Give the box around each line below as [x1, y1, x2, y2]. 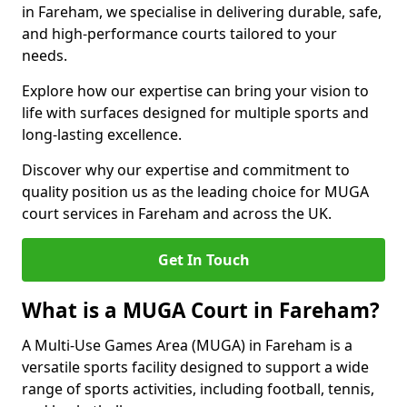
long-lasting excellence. [22, 124, 182, 144]
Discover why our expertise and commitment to [22, 160, 350, 180]
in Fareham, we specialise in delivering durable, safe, [22, 2, 382, 22]
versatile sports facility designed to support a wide [22, 357, 369, 377]
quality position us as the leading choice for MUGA [22, 182, 369, 202]
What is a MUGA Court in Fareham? [22, 296, 380, 324]
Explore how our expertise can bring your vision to [22, 81, 369, 101]
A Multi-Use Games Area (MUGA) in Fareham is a [22, 335, 352, 355]
